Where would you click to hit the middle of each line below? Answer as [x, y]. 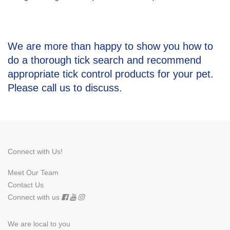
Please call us [39, 88]
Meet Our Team [33, 172]
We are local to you [39, 224]
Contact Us [26, 185]
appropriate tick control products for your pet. [111, 74]
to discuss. [96, 88]
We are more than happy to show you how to [110, 46]
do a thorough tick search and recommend [104, 60]
